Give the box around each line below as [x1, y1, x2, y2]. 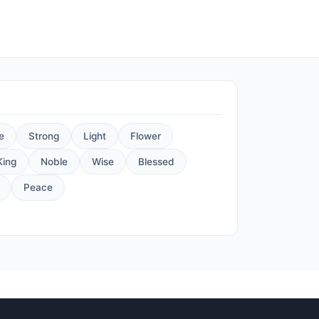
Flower [130, 130, 161, 142]
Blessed [138, 156, 174, 168]
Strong [28, 130, 59, 142]
